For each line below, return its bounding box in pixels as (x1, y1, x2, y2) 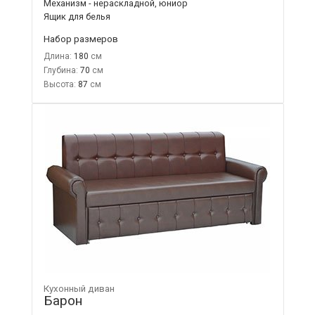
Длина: (43, 51, 72, 61)
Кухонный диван (43, 283, 115, 294)
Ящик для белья (43, 11, 110, 22)
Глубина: (43, 65, 78, 75)
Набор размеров (43, 32, 118, 44)
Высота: (43, 79, 76, 89)
